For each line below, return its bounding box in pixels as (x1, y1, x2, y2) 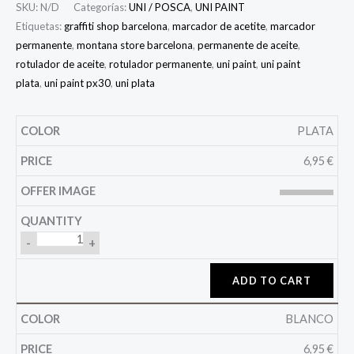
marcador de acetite (172, 20, 265, 33)
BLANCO (285, 312, 333, 326)
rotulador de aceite (16, 58, 104, 71)
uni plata (115, 77, 155, 90)
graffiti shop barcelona (64, 20, 168, 33)
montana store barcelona (77, 39, 193, 52)
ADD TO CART (232, 274, 311, 288)
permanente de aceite (198, 39, 298, 52)
